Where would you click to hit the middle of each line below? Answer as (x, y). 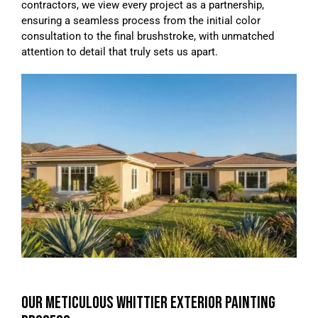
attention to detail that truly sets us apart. (120, 52)
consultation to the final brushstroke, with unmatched (148, 36)
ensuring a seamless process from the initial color (141, 21)
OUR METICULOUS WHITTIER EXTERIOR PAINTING (148, 302)
